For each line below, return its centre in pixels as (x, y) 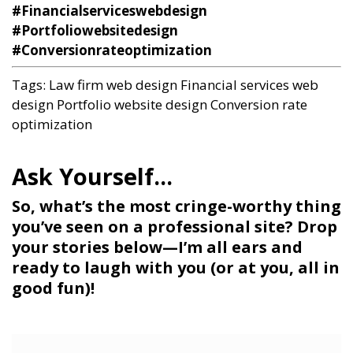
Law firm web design (113, 84)
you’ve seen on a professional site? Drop (175, 226)
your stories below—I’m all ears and (157, 247)
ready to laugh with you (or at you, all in (176, 267)
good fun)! (53, 288)
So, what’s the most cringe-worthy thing (176, 206)
